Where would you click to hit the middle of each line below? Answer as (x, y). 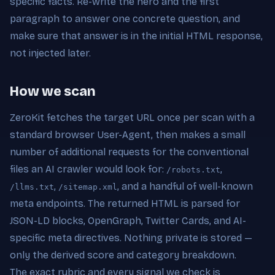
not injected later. (50, 53)
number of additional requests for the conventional (129, 152)
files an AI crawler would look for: (88, 169)
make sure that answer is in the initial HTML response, (136, 36)
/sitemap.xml (88, 187)
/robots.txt (193, 169)
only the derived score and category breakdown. (123, 255)
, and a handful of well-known (185, 186)
